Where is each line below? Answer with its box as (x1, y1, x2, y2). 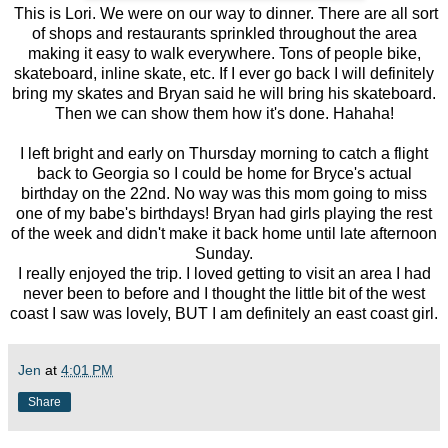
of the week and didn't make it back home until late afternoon (11, 224, 437, 242)
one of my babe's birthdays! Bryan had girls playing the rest (16, 204, 432, 222)
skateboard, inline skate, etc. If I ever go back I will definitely (14, 64, 434, 82)
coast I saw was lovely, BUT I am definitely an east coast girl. (10, 304, 438, 322)
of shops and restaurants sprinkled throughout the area (31, 24, 417, 42)
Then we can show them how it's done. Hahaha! (54, 104, 394, 122)
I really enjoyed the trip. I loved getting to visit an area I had (17, 264, 431, 282)
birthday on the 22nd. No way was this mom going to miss (21, 184, 427, 202)
